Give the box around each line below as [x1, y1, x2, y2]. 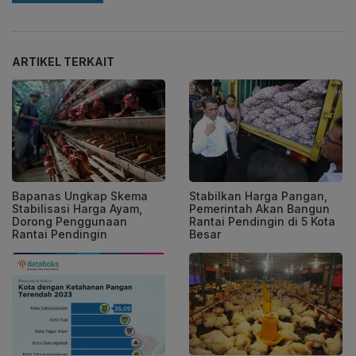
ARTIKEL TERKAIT [12, 55, 114, 69]
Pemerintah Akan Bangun [189, 202, 330, 216]
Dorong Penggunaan [12, 215, 127, 229]
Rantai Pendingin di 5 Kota [189, 215, 335, 229]
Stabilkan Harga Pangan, [189, 189, 327, 203]
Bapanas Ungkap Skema [12, 189, 148, 203]
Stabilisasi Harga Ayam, [12, 202, 142, 216]
